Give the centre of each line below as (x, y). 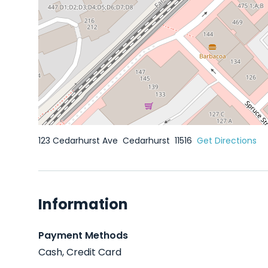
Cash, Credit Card (80, 252)
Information (83, 204)
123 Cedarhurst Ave (79, 141)
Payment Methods (83, 235)
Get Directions (227, 141)
